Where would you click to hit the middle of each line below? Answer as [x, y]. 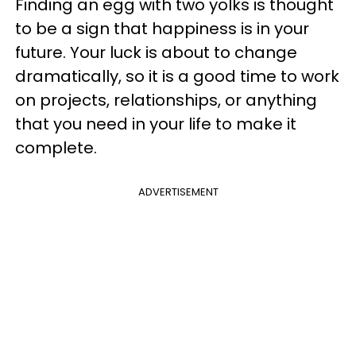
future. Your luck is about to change [156, 52]
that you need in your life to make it [156, 124]
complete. [56, 147]
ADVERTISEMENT [178, 192]
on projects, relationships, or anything [166, 100]
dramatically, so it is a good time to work [177, 76]
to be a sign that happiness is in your [162, 28]
